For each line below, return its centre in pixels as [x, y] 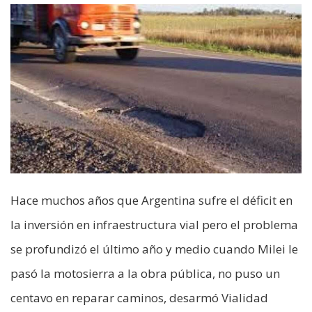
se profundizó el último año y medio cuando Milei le [154, 249]
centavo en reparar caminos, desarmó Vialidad [139, 298]
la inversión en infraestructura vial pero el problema [154, 225]
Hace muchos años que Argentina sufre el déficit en [151, 201]
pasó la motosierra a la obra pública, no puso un [145, 274]
